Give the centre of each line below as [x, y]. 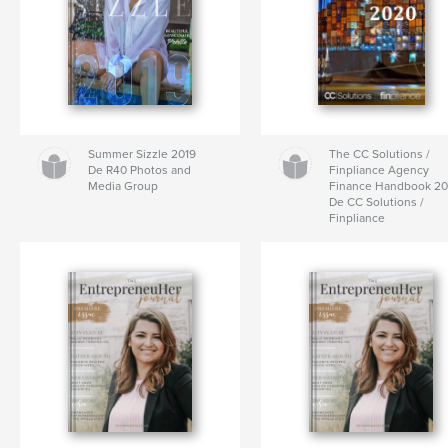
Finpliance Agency [379, 170]
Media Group [123, 186]
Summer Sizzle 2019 [142, 154]
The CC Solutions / [380, 154]
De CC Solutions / [377, 202]
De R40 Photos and [140, 170]
